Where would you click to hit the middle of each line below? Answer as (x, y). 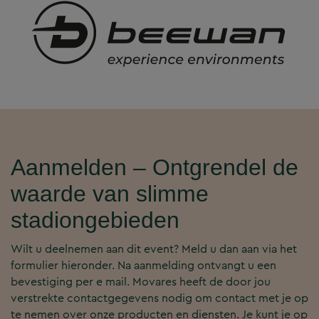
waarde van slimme (110, 193)
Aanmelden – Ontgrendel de (155, 167)
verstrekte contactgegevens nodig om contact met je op (159, 298)
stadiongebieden (95, 220)
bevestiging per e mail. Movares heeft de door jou (141, 281)
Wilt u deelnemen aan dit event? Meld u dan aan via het (154, 249)
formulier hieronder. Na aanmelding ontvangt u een (143, 265)
